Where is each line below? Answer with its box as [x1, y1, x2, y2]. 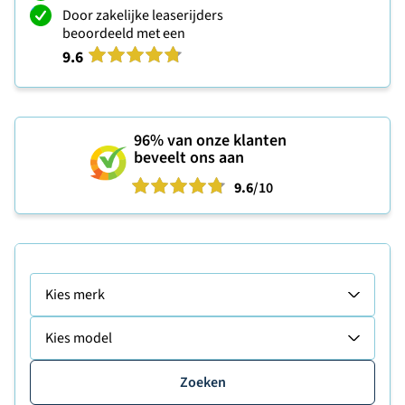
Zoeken [179, 372, 226, 392]
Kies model [45, 328, 112, 348]
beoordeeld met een [62, 24, 185, 43]
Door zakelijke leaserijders [62, 5, 223, 25]
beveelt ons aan [134, 146, 244, 169]
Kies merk [45, 285, 105, 305]
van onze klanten [164, 129, 287, 152]
